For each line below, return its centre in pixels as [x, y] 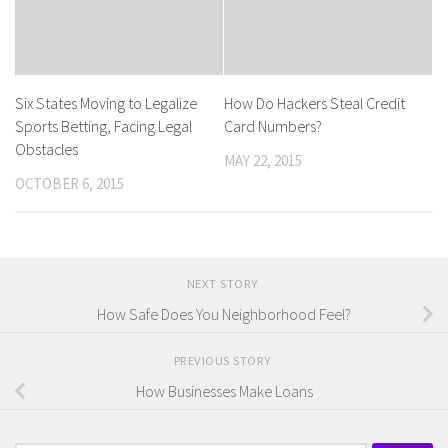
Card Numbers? [273, 126]
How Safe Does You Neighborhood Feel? [224, 313]
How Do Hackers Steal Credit [314, 103]
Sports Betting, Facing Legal [103, 126]
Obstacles [46, 149]
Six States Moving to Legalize [106, 103]
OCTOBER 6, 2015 [69, 184]
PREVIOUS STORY [224, 359]
